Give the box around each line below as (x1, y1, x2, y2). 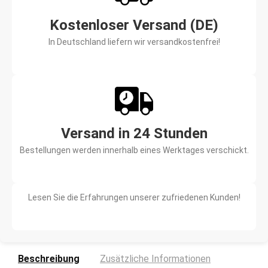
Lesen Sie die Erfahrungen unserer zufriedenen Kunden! (28, 193, 240, 203)
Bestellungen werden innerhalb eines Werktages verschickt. (19, 145, 249, 156)
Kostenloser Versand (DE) (50, 17, 218, 34)
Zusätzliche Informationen (100, 253, 211, 265)
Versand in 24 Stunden (60, 125, 208, 142)
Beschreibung (18, 253, 80, 265)
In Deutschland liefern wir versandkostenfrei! (48, 37, 220, 47)
